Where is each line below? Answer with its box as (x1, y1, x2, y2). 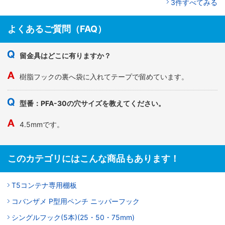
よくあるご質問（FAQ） (8, 24, 106, 35)
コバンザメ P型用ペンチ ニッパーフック (12, 197, 140, 206)
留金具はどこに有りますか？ (20, 51, 111, 60)
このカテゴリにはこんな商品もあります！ (8, 153, 179, 164)
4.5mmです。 (20, 120, 64, 129)
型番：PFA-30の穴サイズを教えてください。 (20, 99, 165, 108)
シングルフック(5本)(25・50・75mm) (12, 213, 135, 222)
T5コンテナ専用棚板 (12, 181, 77, 190)
